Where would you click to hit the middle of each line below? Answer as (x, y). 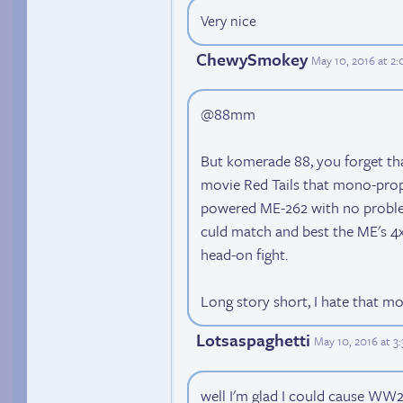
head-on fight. (244, 255)
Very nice (228, 21)
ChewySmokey (252, 59)
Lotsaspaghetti (253, 340)
